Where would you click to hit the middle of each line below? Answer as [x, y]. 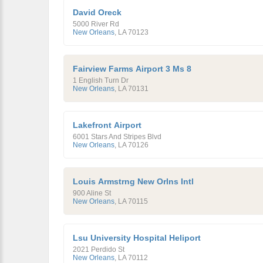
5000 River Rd [96, 24]
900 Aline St [92, 193]
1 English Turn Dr [101, 80]
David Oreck [97, 12]
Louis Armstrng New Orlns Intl [133, 181]
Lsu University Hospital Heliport [137, 238]
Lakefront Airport [107, 125]
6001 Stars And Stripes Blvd [117, 137]
